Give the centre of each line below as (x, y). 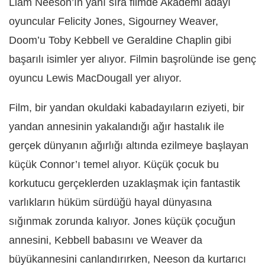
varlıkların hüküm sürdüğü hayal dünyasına (110, 202)
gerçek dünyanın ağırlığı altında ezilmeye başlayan (129, 145)
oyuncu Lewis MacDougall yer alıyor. (95, 78)
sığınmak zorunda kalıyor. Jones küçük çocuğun (122, 221)
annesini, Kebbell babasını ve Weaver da (106, 240)
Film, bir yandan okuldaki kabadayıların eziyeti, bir (127, 107)
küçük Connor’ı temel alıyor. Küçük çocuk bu (114, 164)
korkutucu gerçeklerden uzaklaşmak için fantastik (125, 183)
